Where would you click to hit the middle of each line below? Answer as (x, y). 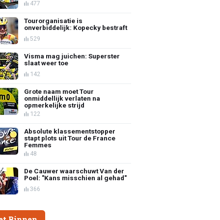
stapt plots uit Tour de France (70, 138)
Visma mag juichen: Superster (72, 56)
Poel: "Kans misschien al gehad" (76, 178)
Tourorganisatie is (54, 20)
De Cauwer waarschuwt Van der (74, 171)
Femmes (38, 145)
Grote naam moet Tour (59, 91)
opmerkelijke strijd (55, 105)
